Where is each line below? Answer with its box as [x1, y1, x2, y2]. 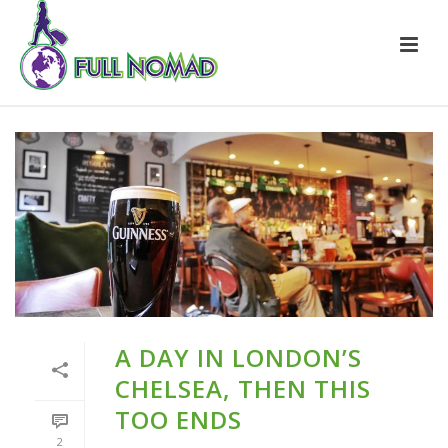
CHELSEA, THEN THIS [115, 371, 371, 405]
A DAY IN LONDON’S [115, 340, 362, 374]
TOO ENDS [115, 402, 242, 436]
